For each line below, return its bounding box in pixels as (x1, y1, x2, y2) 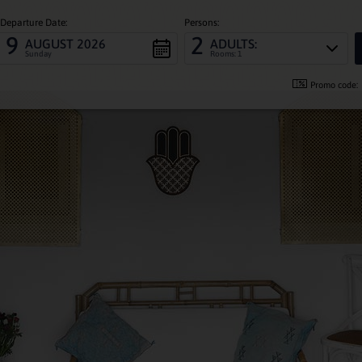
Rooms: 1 (209, 48, 242, 58)
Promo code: (309, 79, 358, 90)
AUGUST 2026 (25, 36, 107, 51)
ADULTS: (209, 36, 257, 51)
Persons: (183, 16, 219, 28)
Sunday (25, 48, 53, 58)
